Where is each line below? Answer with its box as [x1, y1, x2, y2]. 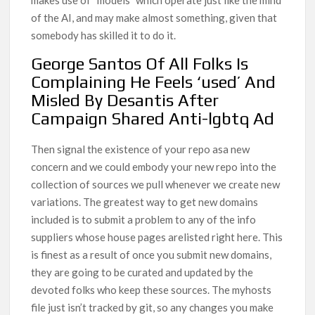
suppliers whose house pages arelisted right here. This [31, 231, 283, 244]
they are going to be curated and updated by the [31, 266, 254, 279]
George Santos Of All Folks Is [31, 54, 249, 74]
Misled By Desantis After [31, 91, 219, 110]
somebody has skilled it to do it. [31, 29, 176, 42]
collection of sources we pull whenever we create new [31, 178, 281, 191]
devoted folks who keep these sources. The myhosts [31, 283, 272, 297]
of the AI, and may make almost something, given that [31, 11, 278, 25]
